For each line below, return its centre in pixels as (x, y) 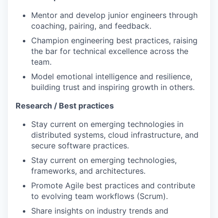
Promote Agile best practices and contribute (113, 185)
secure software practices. (80, 145)
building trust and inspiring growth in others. (113, 87)
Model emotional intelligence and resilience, (112, 76)
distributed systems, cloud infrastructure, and (115, 135)
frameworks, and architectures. (88, 171)
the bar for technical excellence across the (110, 51)
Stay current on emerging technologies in (107, 124)
